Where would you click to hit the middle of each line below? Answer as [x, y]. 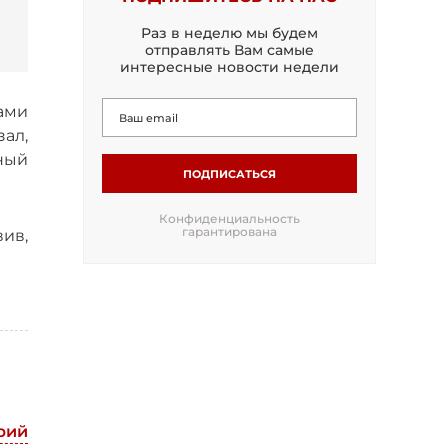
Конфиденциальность [229, 218]
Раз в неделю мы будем [229, 33]
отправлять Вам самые [229, 50]
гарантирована [229, 231]
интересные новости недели [229, 67]
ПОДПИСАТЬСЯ [229, 173]
